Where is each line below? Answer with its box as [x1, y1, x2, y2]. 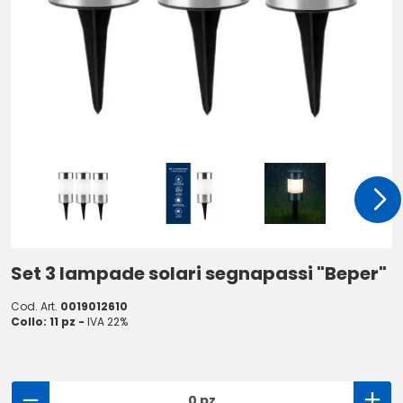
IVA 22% [87, 314, 128, 329]
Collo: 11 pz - [11, 314, 87, 329]
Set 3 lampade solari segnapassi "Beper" [11, 261, 387, 286]
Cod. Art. [11, 299, 60, 314]
